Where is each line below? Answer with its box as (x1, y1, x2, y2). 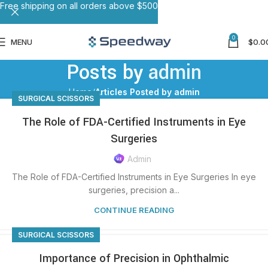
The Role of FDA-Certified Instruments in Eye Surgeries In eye (12, 172, 256, 182)
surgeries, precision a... (89, 185, 179, 195)
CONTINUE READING (94, 205, 174, 215)
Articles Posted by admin (95, 87, 200, 97)
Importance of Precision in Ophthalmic (39, 251, 229, 266)
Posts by (66, 59, 148, 87)
